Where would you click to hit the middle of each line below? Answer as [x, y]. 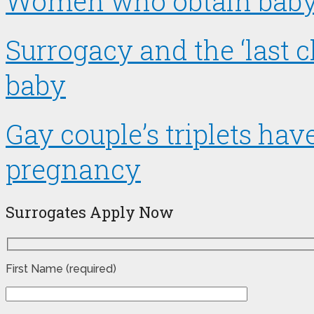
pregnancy [73, 169]
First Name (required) [61, 269]
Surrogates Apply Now [90, 212]
